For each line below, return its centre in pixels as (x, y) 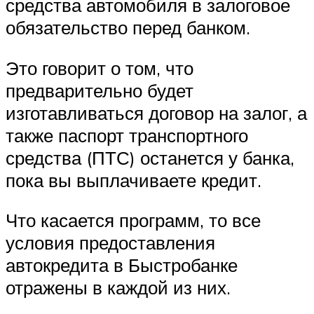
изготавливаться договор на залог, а (156, 112)
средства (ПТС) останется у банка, (150, 157)
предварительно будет (100, 90)
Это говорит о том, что (100, 68)
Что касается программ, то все (133, 220)
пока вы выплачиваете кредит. (134, 180)
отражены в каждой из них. (118, 288)
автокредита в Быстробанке (122, 265)
